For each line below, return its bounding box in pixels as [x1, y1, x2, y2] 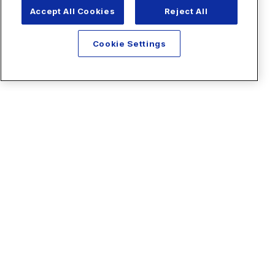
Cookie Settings [92, 39, 166, 49]
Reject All [164, 6, 208, 16]
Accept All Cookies [29, 6, 115, 16]
